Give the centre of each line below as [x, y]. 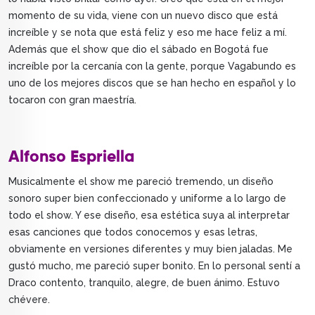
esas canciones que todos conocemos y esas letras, [133, 232]
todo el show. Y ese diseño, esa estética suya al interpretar [149, 216]
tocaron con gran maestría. [72, 100]
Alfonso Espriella [71, 157]
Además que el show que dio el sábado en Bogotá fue [139, 50]
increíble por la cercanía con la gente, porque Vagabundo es [152, 66]
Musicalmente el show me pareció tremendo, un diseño [141, 182]
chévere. [29, 300]
